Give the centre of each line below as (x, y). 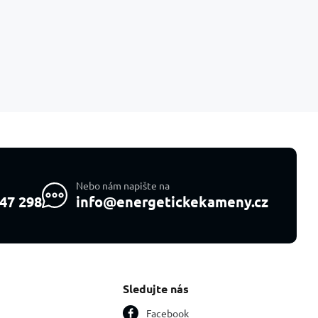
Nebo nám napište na (123, 186)
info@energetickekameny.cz (172, 202)
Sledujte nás (155, 288)
